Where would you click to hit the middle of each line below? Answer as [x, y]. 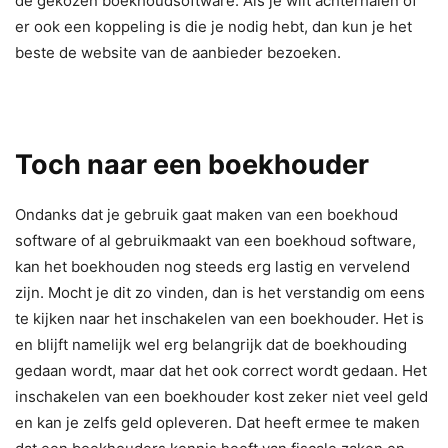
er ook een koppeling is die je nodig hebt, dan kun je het [213, 26]
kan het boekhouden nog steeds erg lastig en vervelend [212, 266]
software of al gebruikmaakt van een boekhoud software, [215, 240]
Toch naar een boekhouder [192, 164]
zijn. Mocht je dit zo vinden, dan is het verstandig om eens [220, 292]
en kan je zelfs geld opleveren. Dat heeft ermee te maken [217, 422]
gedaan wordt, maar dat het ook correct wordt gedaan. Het [221, 370]
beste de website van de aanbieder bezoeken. [180, 52]
